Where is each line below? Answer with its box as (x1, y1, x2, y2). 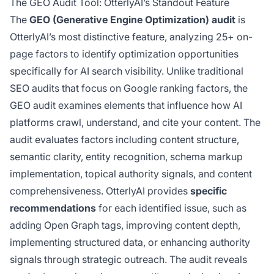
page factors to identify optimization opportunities (10, 48, 239, 61)
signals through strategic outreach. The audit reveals (10, 253, 247, 266)
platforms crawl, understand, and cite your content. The (10, 116, 261, 129)
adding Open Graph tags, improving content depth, (10, 219, 240, 232)
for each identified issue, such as (96, 202, 246, 215)
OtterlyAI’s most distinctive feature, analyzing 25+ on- (10, 31, 253, 43)
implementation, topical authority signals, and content (10, 168, 252, 180)
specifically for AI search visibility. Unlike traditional (10, 65, 243, 78)
